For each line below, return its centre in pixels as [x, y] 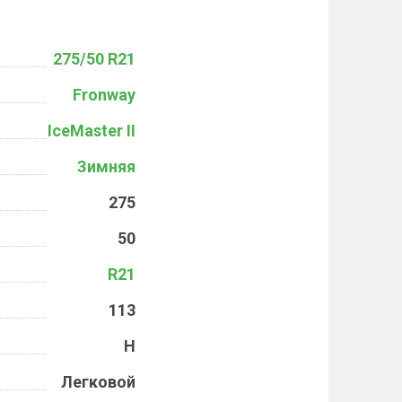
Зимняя [106, 166]
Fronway [104, 95]
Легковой [98, 382]
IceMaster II [92, 131]
